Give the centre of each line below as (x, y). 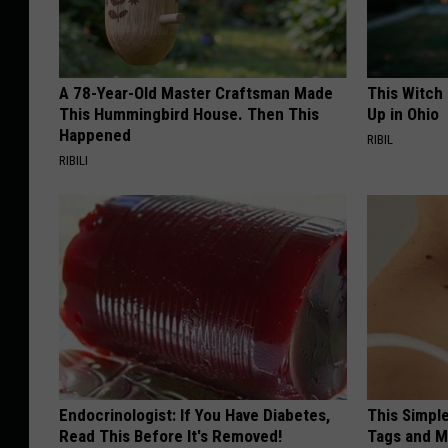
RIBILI (73, 160)
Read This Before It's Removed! (170, 435)
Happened (95, 134)
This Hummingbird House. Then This (189, 113)
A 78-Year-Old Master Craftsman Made (196, 92)
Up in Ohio (403, 113)
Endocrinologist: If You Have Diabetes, (194, 414)
